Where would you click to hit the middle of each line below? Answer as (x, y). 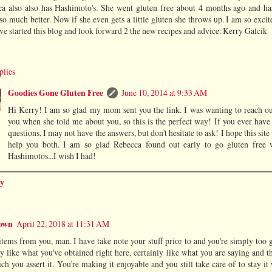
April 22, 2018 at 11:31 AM (63, 223)
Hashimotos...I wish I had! (52, 155)
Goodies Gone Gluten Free (55, 93)
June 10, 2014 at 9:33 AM (164, 92)
